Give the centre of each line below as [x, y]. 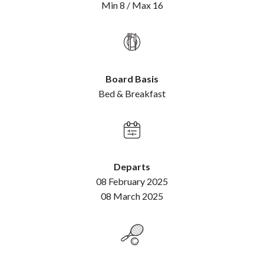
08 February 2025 [132, 181]
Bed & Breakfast [132, 93]
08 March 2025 [132, 196]
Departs [132, 166]
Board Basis [132, 78]
